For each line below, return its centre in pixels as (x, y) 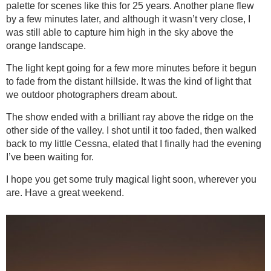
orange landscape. (46, 46)
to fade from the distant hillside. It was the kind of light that (129, 82)
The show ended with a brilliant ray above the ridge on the (130, 117)
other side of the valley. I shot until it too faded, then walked (131, 131)
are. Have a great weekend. (65, 193)
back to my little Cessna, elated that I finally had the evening (134, 144)
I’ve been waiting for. (50, 157)
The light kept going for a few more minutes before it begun (131, 68)
